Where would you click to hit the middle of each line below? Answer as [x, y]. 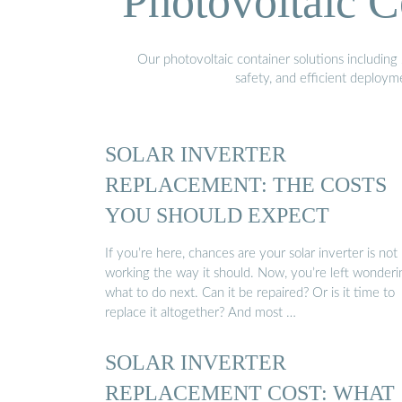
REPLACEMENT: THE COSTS [246, 184]
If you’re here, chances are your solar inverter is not [251, 254]
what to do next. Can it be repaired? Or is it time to [250, 293]
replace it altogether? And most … [201, 313]
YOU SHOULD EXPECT [217, 214]
